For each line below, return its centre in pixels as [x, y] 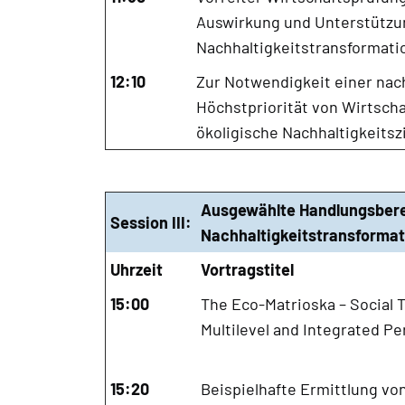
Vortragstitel [247, 269]
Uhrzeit [136, 269]
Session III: [151, 222]
